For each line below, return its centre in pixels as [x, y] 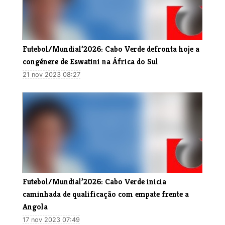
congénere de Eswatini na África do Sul [90, 61]
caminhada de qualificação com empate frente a [106, 194]
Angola [35, 206]
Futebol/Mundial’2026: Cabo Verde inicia [94, 181]
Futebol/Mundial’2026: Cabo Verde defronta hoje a [111, 49]
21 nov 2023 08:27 [51, 74]
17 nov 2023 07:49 [51, 219]
